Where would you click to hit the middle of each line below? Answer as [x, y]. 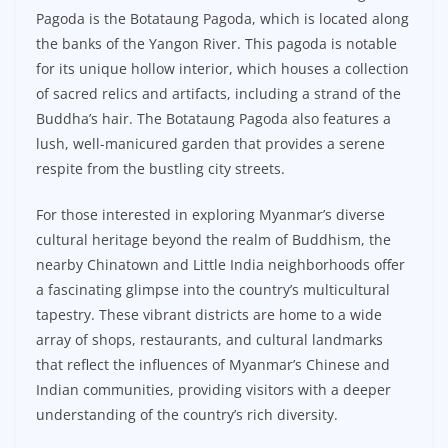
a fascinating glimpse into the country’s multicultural [213, 290]
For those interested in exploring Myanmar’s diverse [210, 215]
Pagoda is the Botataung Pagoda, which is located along [222, 19]
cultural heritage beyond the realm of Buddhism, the [213, 240]
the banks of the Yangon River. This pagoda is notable [216, 44]
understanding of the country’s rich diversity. [187, 415]
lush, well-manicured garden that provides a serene [210, 144]
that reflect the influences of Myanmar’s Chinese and [213, 365]
